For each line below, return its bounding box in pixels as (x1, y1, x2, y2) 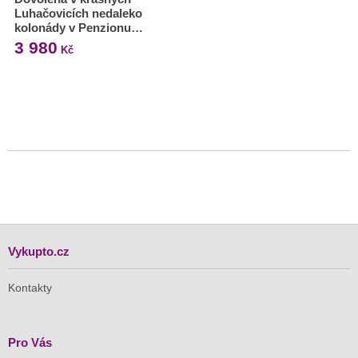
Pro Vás (8, 336, 52, 350)
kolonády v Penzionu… (14, 21, 143, 35)
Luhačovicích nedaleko (14, 6, 142, 21)
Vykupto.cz (8, 245, 70, 259)
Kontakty (8, 281, 52, 295)
